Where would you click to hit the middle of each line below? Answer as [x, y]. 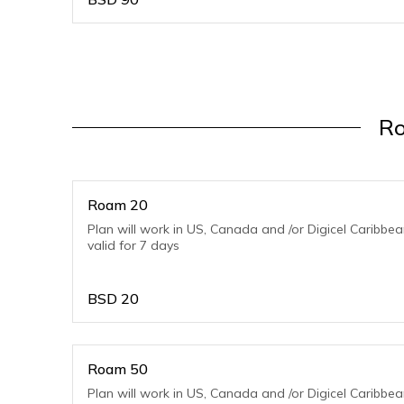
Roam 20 [118, 205]
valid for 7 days [133, 245]
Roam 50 [118, 369]
